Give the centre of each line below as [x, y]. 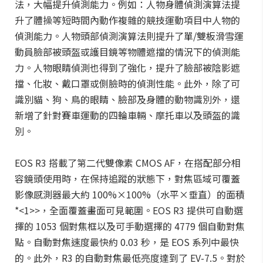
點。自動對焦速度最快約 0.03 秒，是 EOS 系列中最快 [127, 242]
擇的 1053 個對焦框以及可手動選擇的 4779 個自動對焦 [130, 226]
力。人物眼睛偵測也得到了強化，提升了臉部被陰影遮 [127, 68]
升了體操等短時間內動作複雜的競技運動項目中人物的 [127, 20]
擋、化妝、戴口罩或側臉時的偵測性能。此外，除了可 [127, 83]
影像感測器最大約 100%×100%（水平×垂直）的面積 [130, 194]
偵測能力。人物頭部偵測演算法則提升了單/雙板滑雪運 [129, 36]
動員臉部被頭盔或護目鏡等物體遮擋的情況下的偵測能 [127, 52]
